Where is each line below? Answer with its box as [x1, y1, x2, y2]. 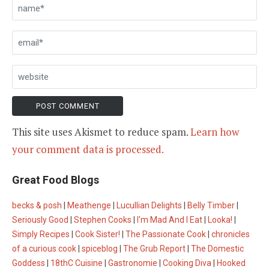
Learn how [190, 125, 239, 139]
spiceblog [82, 243, 118, 253]
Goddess [12, 258, 45, 268]
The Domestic [191, 243, 244, 253]
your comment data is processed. [12, 142, 164, 156]
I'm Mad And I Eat [137, 214, 202, 225]
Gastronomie [108, 258, 157, 268]
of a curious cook [12, 243, 76, 253]
